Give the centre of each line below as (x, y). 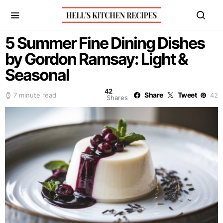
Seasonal (37, 75)
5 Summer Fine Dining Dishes (105, 43)
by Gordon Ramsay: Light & (96, 59)
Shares (117, 98)
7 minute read (35, 95)
